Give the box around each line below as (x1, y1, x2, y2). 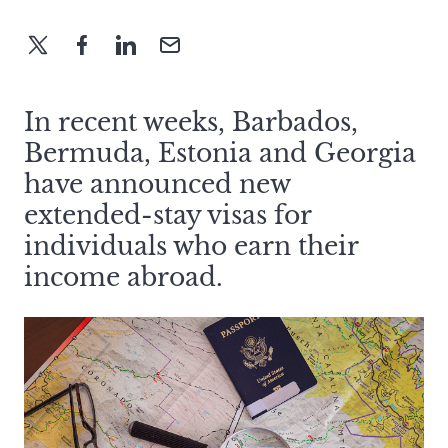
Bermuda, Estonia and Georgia (24, 138, 416, 170)
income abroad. (24, 262, 223, 294)
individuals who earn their (24, 231, 358, 263)
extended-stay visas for (24, 200, 311, 232)
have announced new (24, 169, 290, 201)
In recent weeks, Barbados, (24, 107, 358, 139)
